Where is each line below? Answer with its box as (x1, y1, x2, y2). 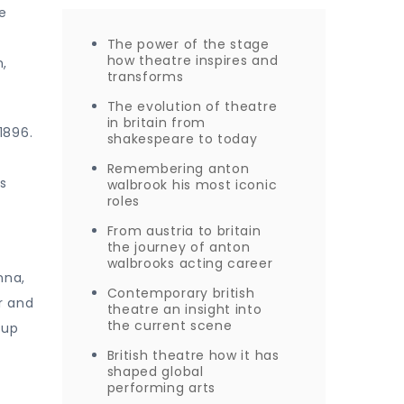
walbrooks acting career (106, 254, 273, 272)
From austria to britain (106, 222, 262, 240)
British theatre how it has (106, 346, 280, 364)
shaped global (106, 363, 204, 381)
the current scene (106, 317, 233, 335)
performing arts (106, 379, 216, 397)
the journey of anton (106, 238, 251, 256)
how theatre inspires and (106, 51, 279, 69)
